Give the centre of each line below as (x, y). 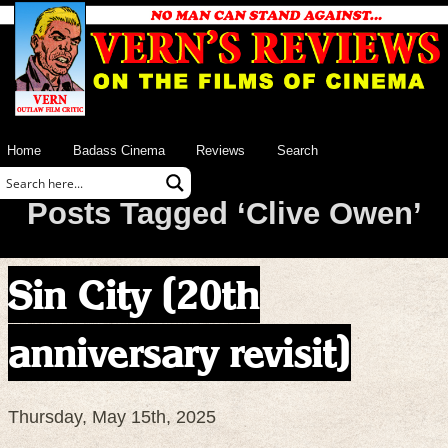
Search (297, 150)
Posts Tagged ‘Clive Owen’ (224, 213)
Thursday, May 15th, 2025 (112, 417)
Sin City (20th (134, 294)
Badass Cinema (118, 150)
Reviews (221, 150)
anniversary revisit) (179, 352)
